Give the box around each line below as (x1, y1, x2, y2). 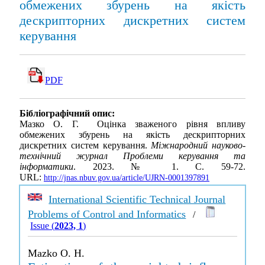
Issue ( (30, 221, 55, 231)
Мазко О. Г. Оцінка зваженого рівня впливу (20, 119, 245, 130)
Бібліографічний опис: (20, 108, 115, 119)
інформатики (20, 161, 73, 172)
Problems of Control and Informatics (28, 208, 186, 220)
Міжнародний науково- (151, 140, 245, 151)
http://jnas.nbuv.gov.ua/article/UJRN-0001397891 (44, 173, 209, 183)
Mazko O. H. (28, 247, 85, 259)
